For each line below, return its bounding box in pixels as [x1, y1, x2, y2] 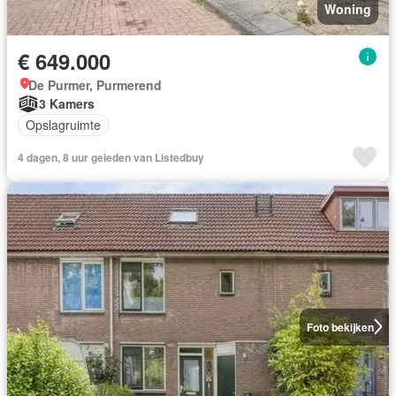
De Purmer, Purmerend [28, 75, 162, 94]
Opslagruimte [26, 116, 101, 133]
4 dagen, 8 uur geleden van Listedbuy [18, 148, 204, 165]
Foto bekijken [306, 318, 374, 335]
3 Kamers [39, 95, 95, 112]
